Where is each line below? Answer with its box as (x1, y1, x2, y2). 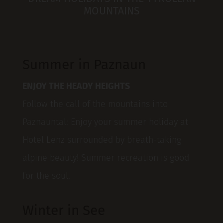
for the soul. (22, 172, 70, 182)
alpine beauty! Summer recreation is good (22, 154, 189, 164)
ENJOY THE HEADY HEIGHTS (22, 82, 130, 92)
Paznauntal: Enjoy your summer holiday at (22, 118, 188, 128)
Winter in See (22, 205, 105, 219)
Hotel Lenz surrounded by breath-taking (22, 136, 181, 146)
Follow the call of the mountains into (22, 100, 168, 110)
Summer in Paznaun (22, 59, 146, 73)
